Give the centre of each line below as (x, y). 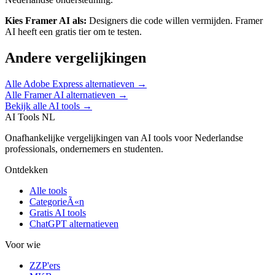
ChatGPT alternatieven (74, 223)
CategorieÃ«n (57, 201)
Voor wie (23, 244)
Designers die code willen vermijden (160, 20)
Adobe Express (53, 83)
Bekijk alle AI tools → (48, 106)
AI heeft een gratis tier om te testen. (73, 31)
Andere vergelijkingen (76, 57)
